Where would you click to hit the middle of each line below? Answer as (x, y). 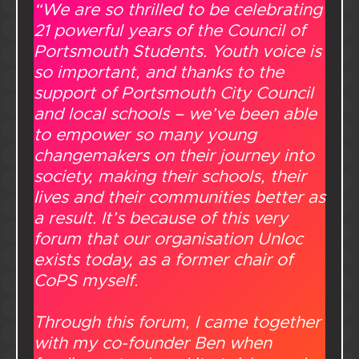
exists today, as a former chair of (163, 260)
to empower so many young (145, 135)
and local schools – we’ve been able (175, 114)
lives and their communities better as (179, 198)
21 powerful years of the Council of (169, 31)
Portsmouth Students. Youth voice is (177, 52)
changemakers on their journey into (174, 156)
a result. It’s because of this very (161, 218)
